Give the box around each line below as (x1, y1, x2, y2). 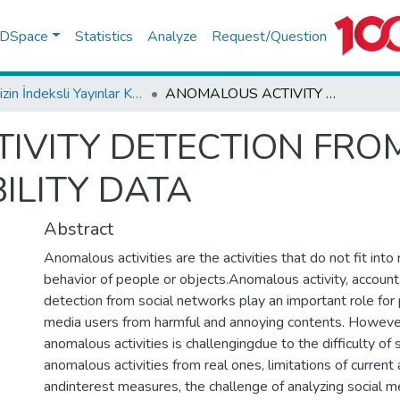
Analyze (146, 26, 197, 46)
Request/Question (211, 26, 327, 46)
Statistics (74, 26, 133, 46)
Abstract (44, 217, 113, 241)
